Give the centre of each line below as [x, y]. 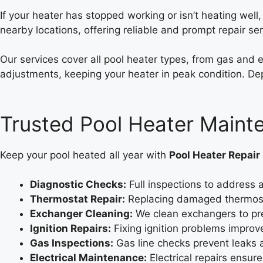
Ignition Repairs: [70, 228]
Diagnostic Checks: [78, 184]
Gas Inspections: [72, 243]
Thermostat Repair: [77, 199]
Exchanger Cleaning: [81, 214]
